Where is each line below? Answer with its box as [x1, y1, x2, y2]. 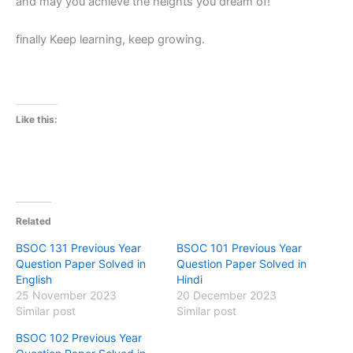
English [16, 272, 52, 286]
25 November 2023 [16, 288, 117, 302]
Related [16, 214, 51, 227]
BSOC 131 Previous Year [16, 240, 141, 255]
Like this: [16, 113, 58, 126]
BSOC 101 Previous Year [176, 240, 302, 255]
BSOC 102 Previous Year [16, 330, 142, 344]
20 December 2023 [176, 288, 277, 302]
